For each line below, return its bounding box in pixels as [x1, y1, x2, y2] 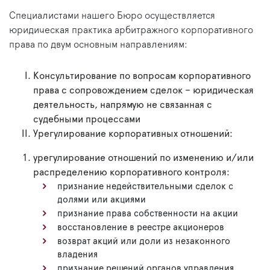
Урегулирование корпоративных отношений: [33, 129, 233, 139]
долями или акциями [57, 195, 146, 205]
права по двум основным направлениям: [9, 40, 187, 50]
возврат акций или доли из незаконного [57, 237, 230, 246]
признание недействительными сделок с [57, 182, 233, 192]
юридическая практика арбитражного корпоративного [9, 25, 253, 36]
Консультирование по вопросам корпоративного [33, 71, 251, 81]
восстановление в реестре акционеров [57, 223, 224, 233]
